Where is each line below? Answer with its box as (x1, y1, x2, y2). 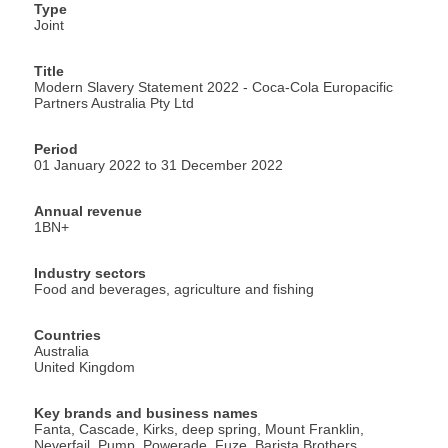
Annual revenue (34, 203, 142, 220)
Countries (34, 327, 101, 344)
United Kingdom (34, 359, 135, 376)
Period (34, 141, 78, 158)
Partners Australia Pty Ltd (34, 95, 194, 112)
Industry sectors (34, 265, 146, 282)
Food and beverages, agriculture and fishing (34, 281, 314, 298)
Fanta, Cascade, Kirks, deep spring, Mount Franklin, (34, 421, 364, 438)
